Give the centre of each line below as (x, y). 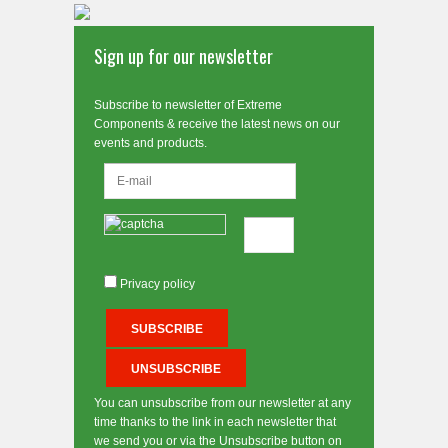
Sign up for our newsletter (183, 56)
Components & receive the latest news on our (217, 124)
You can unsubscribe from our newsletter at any (222, 403)
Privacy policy (157, 284)
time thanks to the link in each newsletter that (215, 422)
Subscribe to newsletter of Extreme (188, 105)
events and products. (150, 143)
